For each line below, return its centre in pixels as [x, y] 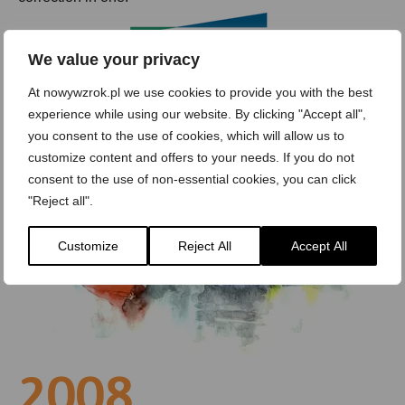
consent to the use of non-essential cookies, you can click [192, 179]
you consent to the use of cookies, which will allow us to [186, 135]
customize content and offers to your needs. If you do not [191, 157]
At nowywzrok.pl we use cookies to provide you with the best [200, 92]
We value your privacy [114, 59]
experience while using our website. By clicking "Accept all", [197, 113]
